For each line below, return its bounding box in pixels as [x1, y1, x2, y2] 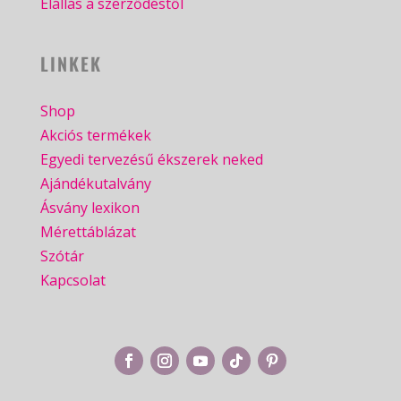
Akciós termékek [39, 125, 151, 146]
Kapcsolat [39, 270, 106, 291]
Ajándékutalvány [39, 174, 151, 194]
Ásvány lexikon [39, 198, 140, 218]
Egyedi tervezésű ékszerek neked [39, 149, 263, 170]
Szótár [39, 246, 84, 267]
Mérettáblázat [39, 222, 136, 243]
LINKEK [39, 50, 102, 78]
